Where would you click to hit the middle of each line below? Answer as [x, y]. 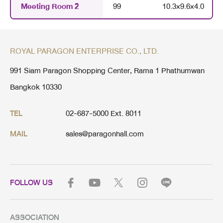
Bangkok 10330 [36, 87]
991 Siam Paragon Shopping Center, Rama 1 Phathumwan [107, 70]
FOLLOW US [31, 182]
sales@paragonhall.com [105, 134]
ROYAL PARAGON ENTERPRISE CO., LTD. [84, 51]
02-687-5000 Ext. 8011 [104, 113]
